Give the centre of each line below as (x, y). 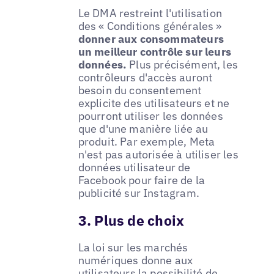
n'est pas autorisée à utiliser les (158, 155)
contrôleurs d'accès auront (145, 78)
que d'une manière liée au (143, 129)
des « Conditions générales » (150, 26)
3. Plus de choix (131, 220)
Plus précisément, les (183, 65)
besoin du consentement (140, 91)
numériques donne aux (135, 260)
